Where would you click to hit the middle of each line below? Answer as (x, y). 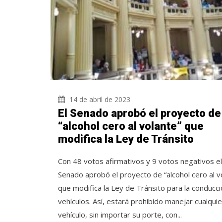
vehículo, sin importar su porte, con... (120, 214)
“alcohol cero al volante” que (131, 126)
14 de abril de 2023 (99, 99)
